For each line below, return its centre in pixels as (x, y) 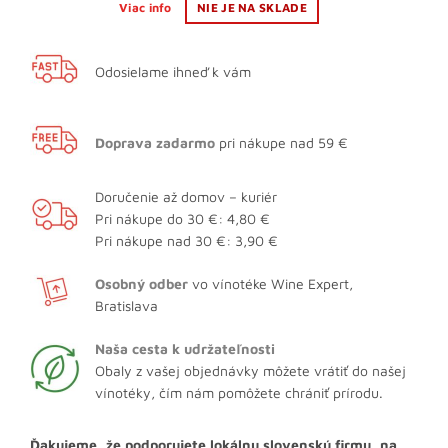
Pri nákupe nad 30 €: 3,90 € (186, 240)
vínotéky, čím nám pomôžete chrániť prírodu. (239, 392)
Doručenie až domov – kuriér (186, 196)
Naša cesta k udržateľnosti (185, 348)
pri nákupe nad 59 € (281, 142)
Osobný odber (141, 283)
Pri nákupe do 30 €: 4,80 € (182, 218)
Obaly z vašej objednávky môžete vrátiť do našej (250, 370)
